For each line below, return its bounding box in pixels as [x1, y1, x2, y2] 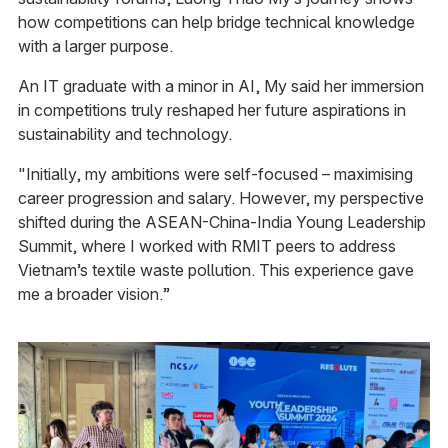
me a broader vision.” [17, 284, 170, 305]
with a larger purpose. [17, 36, 173, 57]
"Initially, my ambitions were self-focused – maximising [17, 164, 413, 185]
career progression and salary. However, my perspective [17, 188, 424, 209]
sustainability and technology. [17, 124, 232, 145]
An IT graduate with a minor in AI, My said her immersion [17, 76, 424, 97]
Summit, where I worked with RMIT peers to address [17, 236, 396, 257]
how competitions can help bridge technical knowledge [17, 12, 415, 33]
